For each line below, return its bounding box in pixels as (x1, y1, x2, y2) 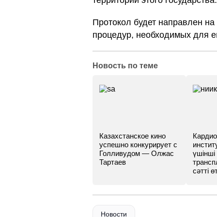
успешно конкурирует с (99, 140, 177, 149)
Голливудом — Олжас (99, 149, 174, 157)
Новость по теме (93, 62, 158, 70)
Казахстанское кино (99, 132, 166, 140)
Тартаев (99, 158, 126, 166)
